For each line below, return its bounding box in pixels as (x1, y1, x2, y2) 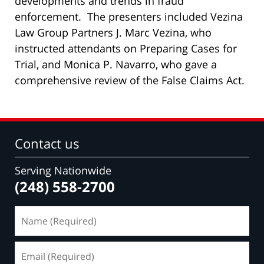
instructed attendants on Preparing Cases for (15, 41, 237, 56)
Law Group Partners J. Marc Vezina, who (15, 25, 212, 40)
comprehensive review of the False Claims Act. (15, 73, 245, 88)
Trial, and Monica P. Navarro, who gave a (15, 57, 217, 72)
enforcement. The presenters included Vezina (15, 9, 243, 24)
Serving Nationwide (15, 163, 111, 178)
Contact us (15, 134, 80, 153)
